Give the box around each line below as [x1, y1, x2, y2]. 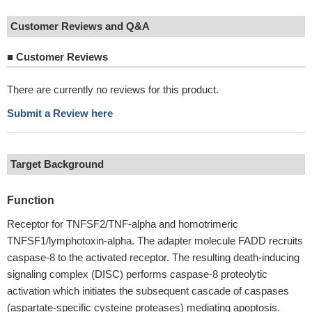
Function [7, 194, 54, 206]
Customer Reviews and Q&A [10, 20, 150, 32]
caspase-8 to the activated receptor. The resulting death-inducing [7, 251, 299, 263]
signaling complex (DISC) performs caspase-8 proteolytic [7, 268, 267, 280]
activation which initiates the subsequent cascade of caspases [7, 285, 289, 297]
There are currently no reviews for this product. [7, 84, 219, 95]
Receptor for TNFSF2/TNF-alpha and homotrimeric [7, 218, 238, 230]
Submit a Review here [7, 107, 113, 119]
